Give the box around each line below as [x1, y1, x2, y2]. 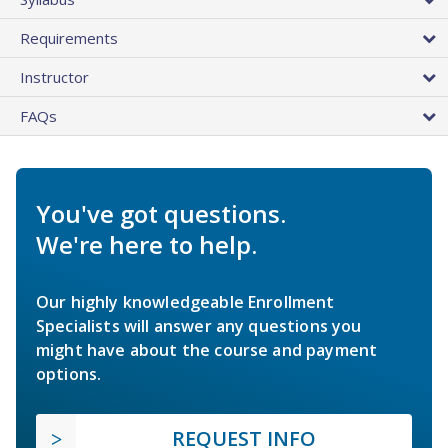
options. [36, 363, 102, 386]
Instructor [20, 67, 89, 88]
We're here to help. [36, 228, 257, 262]
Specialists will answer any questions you [36, 315, 362, 338]
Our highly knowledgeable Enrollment [36, 291, 335, 314]
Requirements [20, 28, 118, 49]
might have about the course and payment [36, 339, 378, 362]
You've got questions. [36, 197, 286, 231]
